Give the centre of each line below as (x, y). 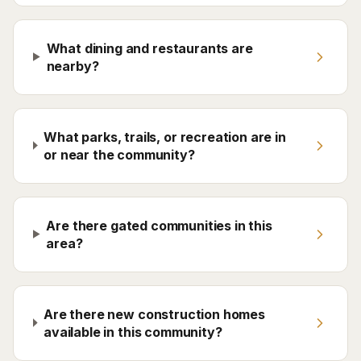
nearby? (73, 66)
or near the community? (119, 154)
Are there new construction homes (154, 314)
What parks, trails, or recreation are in (165, 137)
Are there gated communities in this (159, 225)
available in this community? (133, 332)
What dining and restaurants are (149, 48)
